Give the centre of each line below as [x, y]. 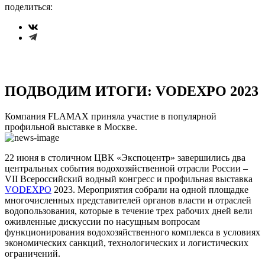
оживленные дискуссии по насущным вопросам [102, 221]
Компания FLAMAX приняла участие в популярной [111, 116]
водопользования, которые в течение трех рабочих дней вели [129, 211]
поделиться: [29, 7]
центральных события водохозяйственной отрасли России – [126, 168]
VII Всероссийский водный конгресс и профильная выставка [129, 179]
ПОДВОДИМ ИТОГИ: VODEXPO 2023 [132, 91]
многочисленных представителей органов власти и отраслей [128, 200]
